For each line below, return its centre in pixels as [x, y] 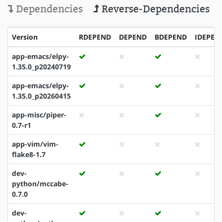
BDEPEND [171, 37]
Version [25, 37]
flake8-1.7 [29, 154]
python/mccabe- [40, 183]
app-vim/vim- [35, 144]
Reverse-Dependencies [154, 9]
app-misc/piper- [39, 114]
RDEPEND [95, 37]
